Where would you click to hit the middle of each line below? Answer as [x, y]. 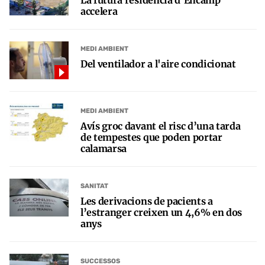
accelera [99, 12]
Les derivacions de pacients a [147, 201]
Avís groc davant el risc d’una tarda [161, 126]
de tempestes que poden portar [151, 138]
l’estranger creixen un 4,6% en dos [161, 213]
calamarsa [104, 149]
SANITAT [94, 186]
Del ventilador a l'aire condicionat [158, 64]
